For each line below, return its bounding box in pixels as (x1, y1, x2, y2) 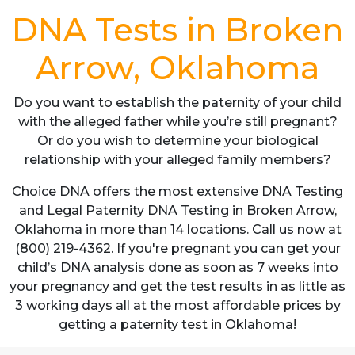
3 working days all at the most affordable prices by (14, 298, 341, 313)
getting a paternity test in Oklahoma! (59, 317, 296, 332)
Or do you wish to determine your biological (36, 133, 319, 148)
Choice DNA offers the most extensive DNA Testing (12, 184, 343, 199)
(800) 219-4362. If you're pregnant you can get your (14, 241, 341, 256)
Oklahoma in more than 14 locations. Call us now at (13, 222, 342, 237)
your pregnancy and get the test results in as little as (10, 279, 345, 294)
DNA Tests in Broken (12, 10, 343, 49)
